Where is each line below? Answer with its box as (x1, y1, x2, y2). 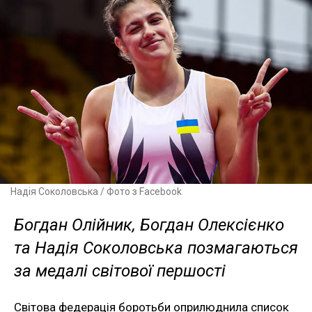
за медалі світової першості (14, 261, 226, 281)
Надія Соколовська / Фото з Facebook (10, 186, 182, 198)
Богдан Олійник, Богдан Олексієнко (14, 215, 284, 235)
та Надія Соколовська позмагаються (14, 238, 298, 258)
